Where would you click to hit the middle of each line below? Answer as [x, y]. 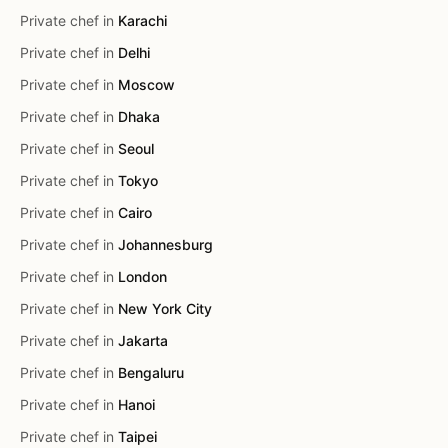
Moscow [146, 84]
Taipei [137, 436]
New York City [165, 308]
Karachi [142, 20]
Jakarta [143, 340]
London [142, 276]
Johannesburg [165, 244]
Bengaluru [151, 372]
